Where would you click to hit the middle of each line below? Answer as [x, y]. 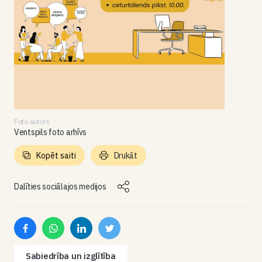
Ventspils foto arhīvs [51, 132]
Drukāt [125, 155]
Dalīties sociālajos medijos [60, 187]
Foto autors [32, 121]
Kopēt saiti [56, 155]
